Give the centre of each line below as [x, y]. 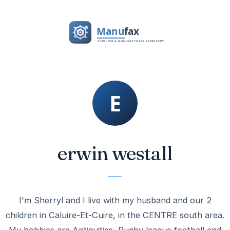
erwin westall [115, 153]
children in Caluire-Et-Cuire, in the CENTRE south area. [115, 215]
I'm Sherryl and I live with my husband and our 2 [115, 200]
